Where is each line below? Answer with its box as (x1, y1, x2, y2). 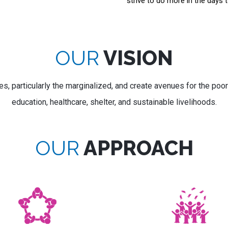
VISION (99, 46, 173, 70)
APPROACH (79, 136, 193, 160)
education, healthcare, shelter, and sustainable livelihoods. (11, 97, 217, 107)
